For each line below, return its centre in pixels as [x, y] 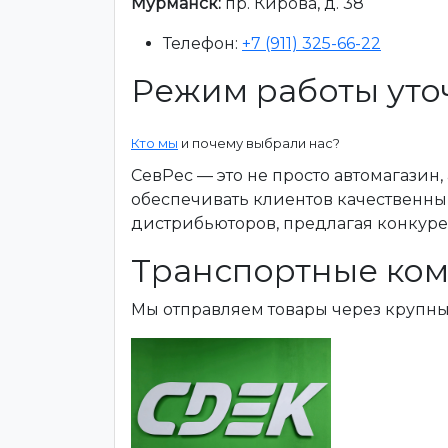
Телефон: [202, 43]
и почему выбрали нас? [259, 143]
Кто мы [154, 143]
